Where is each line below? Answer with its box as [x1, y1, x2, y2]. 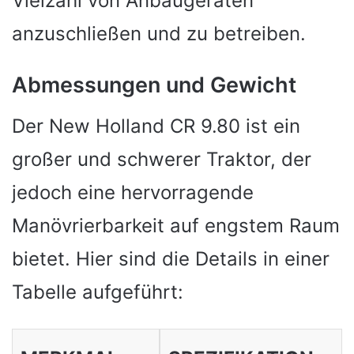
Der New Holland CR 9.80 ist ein [12, 115, 300, 137]
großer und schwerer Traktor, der [12, 148, 311, 171]
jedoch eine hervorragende [12, 181, 254, 204]
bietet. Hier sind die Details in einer [12, 247, 330, 270]
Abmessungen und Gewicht [12, 71, 296, 98]
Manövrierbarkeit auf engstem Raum [12, 214, 340, 237]
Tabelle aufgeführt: [12, 281, 183, 303]
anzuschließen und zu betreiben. [12, 21, 306, 45]
